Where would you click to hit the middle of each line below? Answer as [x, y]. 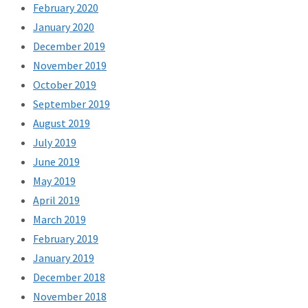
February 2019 [66, 239]
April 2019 [56, 200]
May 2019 [54, 181]
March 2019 [59, 220]
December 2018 [69, 277]
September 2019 [71, 104]
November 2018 [70, 297]
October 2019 [65, 85]
